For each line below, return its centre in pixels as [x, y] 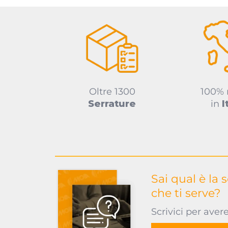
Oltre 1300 [112, 92]
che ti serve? [186, 193]
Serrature [112, 104]
